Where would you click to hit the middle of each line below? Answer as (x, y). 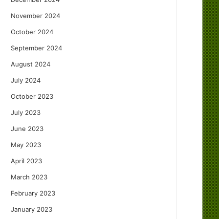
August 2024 (31, 64)
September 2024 (36, 48)
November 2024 (35, 16)
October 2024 (32, 32)
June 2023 (27, 129)
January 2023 (32, 209)
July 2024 (26, 80)
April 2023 (26, 161)
